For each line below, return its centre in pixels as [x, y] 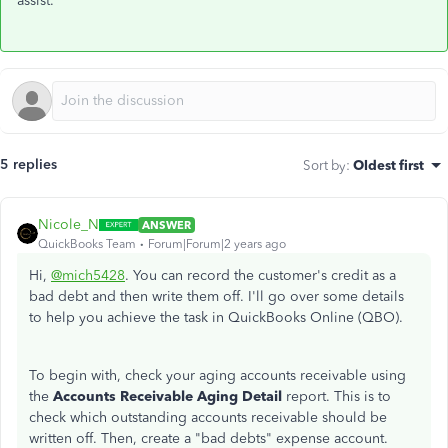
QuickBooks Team [87, 244]
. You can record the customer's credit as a [260, 275]
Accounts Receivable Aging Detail [167, 396]
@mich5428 [88, 275]
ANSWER [166, 224]
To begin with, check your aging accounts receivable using [217, 375]
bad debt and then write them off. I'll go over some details [216, 296]
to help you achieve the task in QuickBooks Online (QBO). [216, 317]
